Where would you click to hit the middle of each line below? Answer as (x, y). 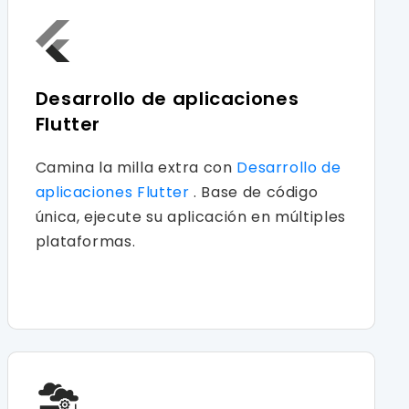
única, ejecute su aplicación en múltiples (190, 216)
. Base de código (256, 192)
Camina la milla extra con (136, 167)
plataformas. (85, 241)
